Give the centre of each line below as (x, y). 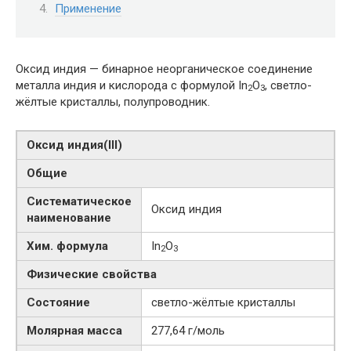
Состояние (58, 302)
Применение (88, 9)
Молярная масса (74, 330)
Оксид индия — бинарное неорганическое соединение (164, 69)
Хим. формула (67, 246)
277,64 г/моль (188, 330)
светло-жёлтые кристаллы (223, 302)
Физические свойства (92, 274)
